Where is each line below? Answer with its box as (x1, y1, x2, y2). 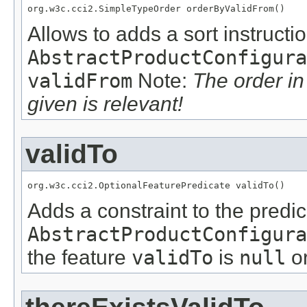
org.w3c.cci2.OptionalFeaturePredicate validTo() (27, 180, 285, 191)
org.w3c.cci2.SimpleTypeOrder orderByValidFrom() (27, 3, 285, 14)
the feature (27, 245, 132, 269)
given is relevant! (27, 93, 183, 116)
